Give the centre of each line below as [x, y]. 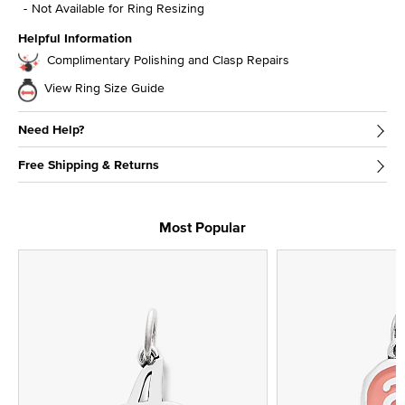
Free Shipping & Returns [89, 164]
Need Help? [51, 129]
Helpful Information [75, 38]
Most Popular [202, 227]
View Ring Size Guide [104, 88]
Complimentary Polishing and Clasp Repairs [168, 60]
